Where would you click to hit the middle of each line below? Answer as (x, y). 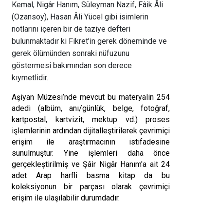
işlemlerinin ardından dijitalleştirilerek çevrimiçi (91, 131)
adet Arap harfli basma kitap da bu (91, 176)
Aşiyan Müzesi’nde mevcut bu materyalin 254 (91, 97)
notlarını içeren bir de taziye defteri (71, 29)
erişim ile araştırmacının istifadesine (91, 142)
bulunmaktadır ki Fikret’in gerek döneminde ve (89, 41)
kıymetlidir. (30, 78)
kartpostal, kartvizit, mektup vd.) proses (91, 120)
